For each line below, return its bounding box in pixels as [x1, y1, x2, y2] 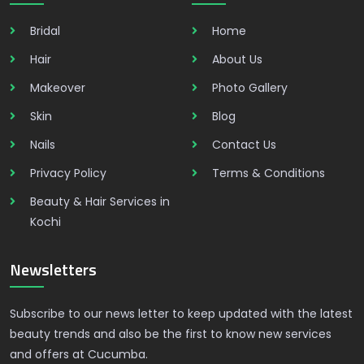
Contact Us [212, 136, 276, 153]
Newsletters [10, 257, 97, 282]
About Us [212, 51, 262, 67]
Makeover [30, 80, 85, 96]
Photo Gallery [212, 80, 288, 96]
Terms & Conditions [212, 165, 325, 181]
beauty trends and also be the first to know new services [10, 326, 331, 342]
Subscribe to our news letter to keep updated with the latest [10, 305, 353, 322]
